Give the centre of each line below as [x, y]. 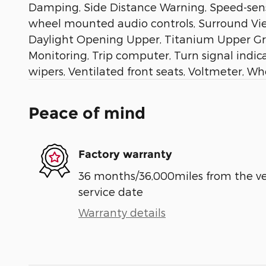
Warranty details [122, 212]
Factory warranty [125, 155]
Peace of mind [87, 113]
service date [111, 191]
